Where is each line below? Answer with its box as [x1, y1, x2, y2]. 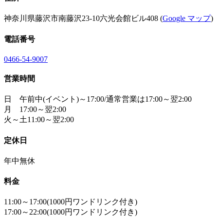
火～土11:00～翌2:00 [4, 115, 74, 124]
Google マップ [163, 14, 211, 23]
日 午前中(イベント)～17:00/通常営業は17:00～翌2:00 [4, 95, 192, 104]
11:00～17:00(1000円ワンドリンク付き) [4, 198, 137, 206]
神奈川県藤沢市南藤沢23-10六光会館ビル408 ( [4, 14, 163, 23]
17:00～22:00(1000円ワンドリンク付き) [4, 208, 137, 217]
